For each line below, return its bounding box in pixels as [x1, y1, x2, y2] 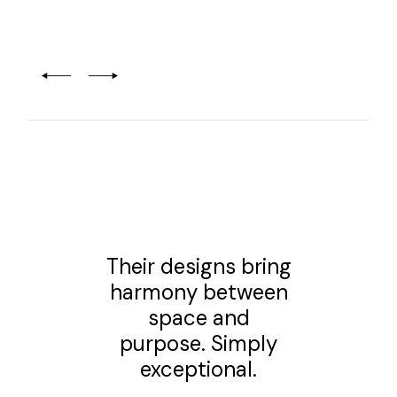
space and [147, 303, 250, 331]
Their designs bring [105, 252, 292, 280]
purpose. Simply [120, 329, 277, 357]
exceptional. [140, 354, 257, 383]
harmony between [109, 277, 288, 306]
